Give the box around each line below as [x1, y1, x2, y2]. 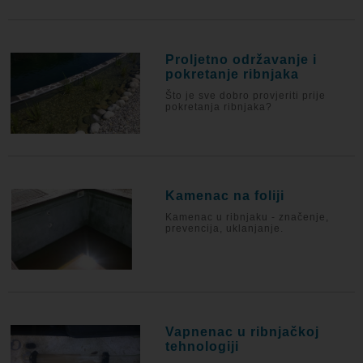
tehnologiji [165, 340, 240, 353]
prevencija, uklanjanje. [165, 223, 284, 234]
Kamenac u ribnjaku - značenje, [165, 211, 330, 223]
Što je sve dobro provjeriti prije [165, 90, 327, 101]
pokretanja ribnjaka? [165, 101, 273, 113]
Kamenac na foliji [165, 189, 285, 203]
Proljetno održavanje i [165, 53, 318, 66]
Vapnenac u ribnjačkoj [165, 325, 320, 339]
